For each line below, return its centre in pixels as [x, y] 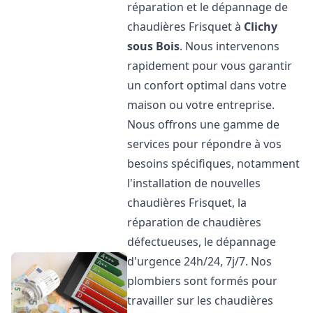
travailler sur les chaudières [201, 300]
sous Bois [154, 46]
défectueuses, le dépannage [202, 242]
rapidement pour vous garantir [210, 66]
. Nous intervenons [230, 46]
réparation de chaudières [195, 222]
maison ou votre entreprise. [201, 105]
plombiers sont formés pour [203, 281]
